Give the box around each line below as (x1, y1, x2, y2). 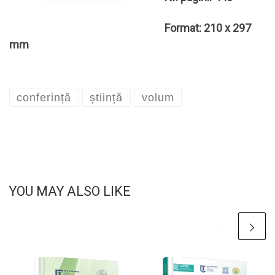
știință (90, 91, 123, 104)
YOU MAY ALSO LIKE (9, 183, 131, 199)
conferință (17, 91, 72, 104)
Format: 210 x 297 (164, 21, 251, 34)
